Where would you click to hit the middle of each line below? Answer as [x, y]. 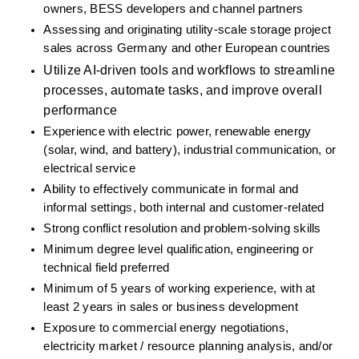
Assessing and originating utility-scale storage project [188, 30]
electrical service [89, 168]
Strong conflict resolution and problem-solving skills [182, 228]
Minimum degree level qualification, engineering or [178, 249]
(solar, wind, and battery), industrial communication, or [190, 150]
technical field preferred [107, 268]
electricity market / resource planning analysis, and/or [188, 346]
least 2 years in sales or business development [171, 307]
